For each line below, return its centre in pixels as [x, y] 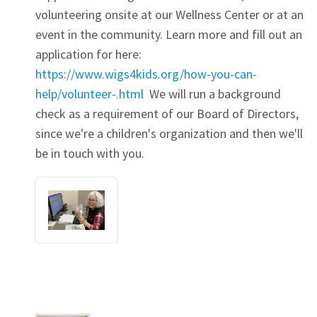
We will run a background [212, 94]
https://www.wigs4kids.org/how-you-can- [146, 74]
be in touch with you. [90, 154]
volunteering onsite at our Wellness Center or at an [169, 15]
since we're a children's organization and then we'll [169, 134]
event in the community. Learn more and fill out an [169, 35]
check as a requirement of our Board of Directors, [167, 114]
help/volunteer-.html [90, 94]
